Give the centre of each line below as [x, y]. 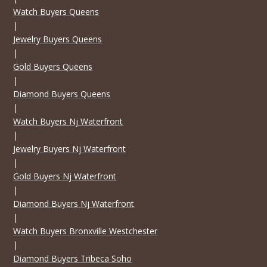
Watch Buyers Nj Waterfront [68, 121]
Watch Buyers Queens [56, 11]
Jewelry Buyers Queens [58, 39]
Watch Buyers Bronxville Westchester [86, 231]
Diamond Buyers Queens [62, 94]
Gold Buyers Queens [53, 66]
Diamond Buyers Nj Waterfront [74, 203]
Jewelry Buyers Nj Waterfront [70, 148]
